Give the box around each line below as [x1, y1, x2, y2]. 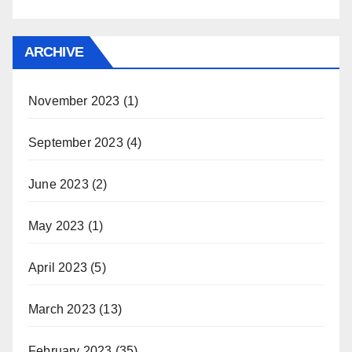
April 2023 [28, 261, 87, 275]
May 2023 [28, 219, 85, 233]
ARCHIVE [24, 44, 83, 60]
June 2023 [28, 178, 89, 192]
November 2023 [28, 94, 120, 108]
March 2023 [28, 302, 96, 317]
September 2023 [28, 136, 123, 150]
